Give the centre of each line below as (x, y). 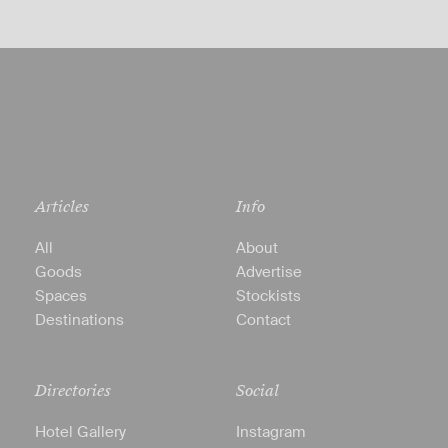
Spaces (60, 295)
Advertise (268, 271)
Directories (72, 390)
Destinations (79, 319)
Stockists (268, 295)
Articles (61, 206)
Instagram (270, 431)
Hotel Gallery (80, 431)
